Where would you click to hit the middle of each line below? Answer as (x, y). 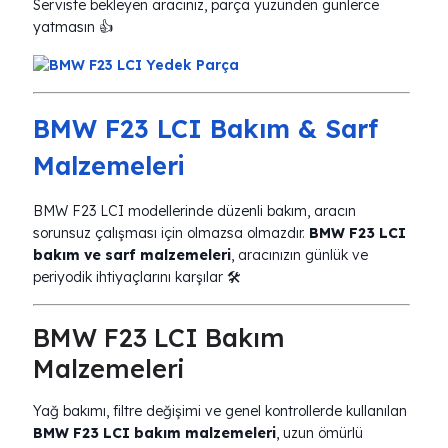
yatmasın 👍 (73, 27)
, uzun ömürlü (319, 433)
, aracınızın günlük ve (299, 255)
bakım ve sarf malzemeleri (132, 255)
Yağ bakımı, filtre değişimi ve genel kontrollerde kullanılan (220, 411)
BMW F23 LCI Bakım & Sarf (205, 128)
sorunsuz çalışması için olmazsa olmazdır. (171, 233)
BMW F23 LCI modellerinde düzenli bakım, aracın (194, 211)
